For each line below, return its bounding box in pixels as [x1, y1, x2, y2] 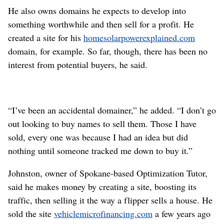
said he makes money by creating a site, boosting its [8, 180, 196, 192]
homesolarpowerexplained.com [83, 31, 195, 43]
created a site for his [8, 31, 83, 43]
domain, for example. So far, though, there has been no [8, 45, 207, 57]
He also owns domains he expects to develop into [8, 4, 186, 16]
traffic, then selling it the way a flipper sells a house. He [8, 194, 212, 206]
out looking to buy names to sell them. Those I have [8, 117, 196, 129]
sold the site [8, 207, 54, 219]
